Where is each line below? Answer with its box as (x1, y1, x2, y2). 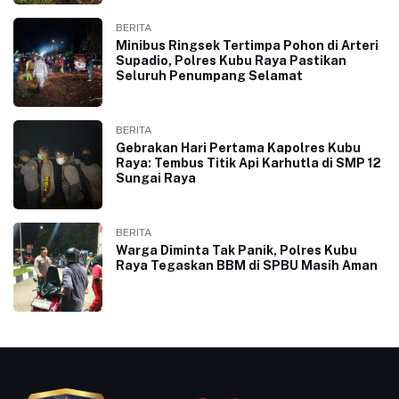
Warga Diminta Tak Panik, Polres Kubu (116, 242, 357, 257)
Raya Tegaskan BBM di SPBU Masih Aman (116, 257, 378, 273)
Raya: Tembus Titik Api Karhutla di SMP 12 (116, 155, 381, 170)
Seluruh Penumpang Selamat (116, 68, 303, 83)
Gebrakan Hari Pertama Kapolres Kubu (116, 140, 361, 155)
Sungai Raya (116, 170, 196, 185)
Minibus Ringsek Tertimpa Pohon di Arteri (116, 37, 379, 53)
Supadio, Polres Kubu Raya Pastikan (116, 53, 346, 68)
